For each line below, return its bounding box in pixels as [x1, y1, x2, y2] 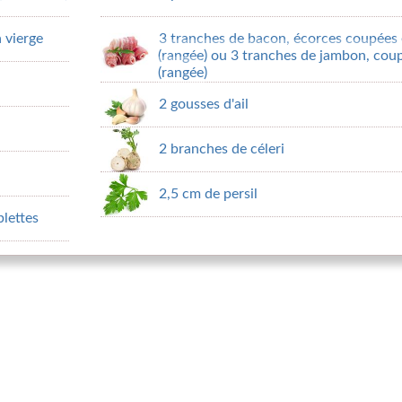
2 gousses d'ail [159, 97, 249, 111]
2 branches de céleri [159, 142, 284, 156]
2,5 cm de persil [159, 187, 258, 201]
